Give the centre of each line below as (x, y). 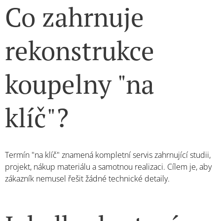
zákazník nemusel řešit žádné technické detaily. (87, 179)
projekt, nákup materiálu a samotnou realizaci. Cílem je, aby (108, 167)
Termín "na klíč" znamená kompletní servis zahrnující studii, (108, 155)
